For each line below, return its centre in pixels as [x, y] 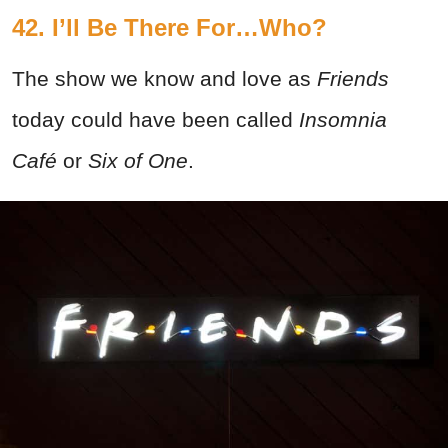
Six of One [138, 160]
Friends [353, 78]
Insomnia [343, 119]
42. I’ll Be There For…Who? [169, 27]
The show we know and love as [164, 78]
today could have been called [155, 119]
